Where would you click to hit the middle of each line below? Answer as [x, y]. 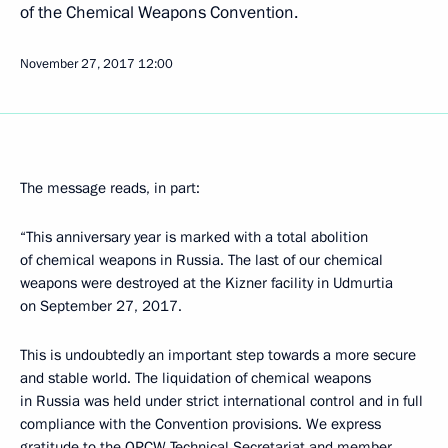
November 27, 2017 [77, 64]
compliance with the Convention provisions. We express [200, 424]
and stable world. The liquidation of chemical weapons [195, 378]
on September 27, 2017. [101, 306]
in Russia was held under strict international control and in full [221, 401]
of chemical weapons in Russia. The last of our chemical [201, 260]
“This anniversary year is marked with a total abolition [194, 237]
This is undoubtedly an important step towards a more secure [218, 355]
